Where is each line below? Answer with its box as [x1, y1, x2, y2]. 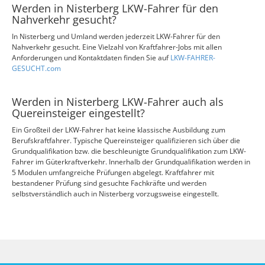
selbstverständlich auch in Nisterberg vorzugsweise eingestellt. [12, 189, 219, 199]
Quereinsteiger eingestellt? [12, 106, 145, 120]
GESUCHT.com [12, 63, 61, 73]
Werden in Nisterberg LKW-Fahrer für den [12, 1, 218, 15]
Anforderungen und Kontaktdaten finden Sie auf [12, 53, 170, 63]
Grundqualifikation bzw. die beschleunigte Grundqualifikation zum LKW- [12, 146, 246, 156]
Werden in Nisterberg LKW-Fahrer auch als [12, 95, 224, 109]
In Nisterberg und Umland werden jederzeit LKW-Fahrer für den [12, 31, 220, 41]
